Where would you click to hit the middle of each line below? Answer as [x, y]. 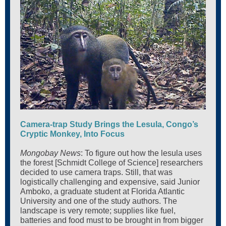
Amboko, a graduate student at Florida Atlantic [102, 191]
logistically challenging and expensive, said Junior [110, 182]
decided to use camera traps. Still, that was [96, 172]
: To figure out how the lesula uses [141, 153]
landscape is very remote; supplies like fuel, [98, 211]
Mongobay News [50, 153]
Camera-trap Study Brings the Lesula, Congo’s [109, 124]
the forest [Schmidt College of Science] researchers [111, 163]
